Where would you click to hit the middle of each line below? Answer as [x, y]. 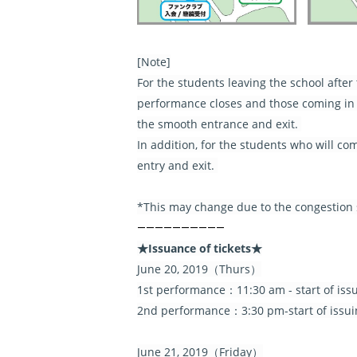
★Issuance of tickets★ [200, 248]
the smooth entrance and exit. [219, 124]
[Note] [154, 62]
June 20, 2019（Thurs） [199, 269]
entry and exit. [177, 165]
